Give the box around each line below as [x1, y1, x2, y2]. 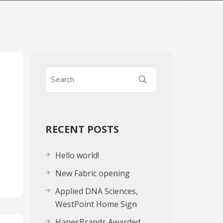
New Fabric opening [55, 168, 130, 179]
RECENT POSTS [45, 122, 119, 136]
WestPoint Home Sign [55, 199, 137, 210]
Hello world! [55, 150, 99, 161]
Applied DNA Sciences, [55, 186, 138, 197]
